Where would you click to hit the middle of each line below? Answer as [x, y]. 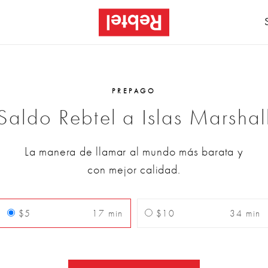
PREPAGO [134, 91]
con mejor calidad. [134, 169]
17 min [108, 213]
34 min [245, 213]
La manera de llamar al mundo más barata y [134, 151]
